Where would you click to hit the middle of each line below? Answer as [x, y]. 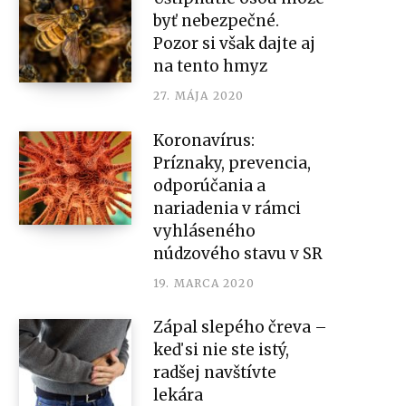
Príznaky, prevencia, [232, 163]
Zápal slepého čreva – [240, 328]
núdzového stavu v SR [238, 253]
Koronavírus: [204, 140]
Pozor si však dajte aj [234, 43]
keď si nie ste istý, [221, 350]
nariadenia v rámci [227, 208]
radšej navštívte [215, 373]
